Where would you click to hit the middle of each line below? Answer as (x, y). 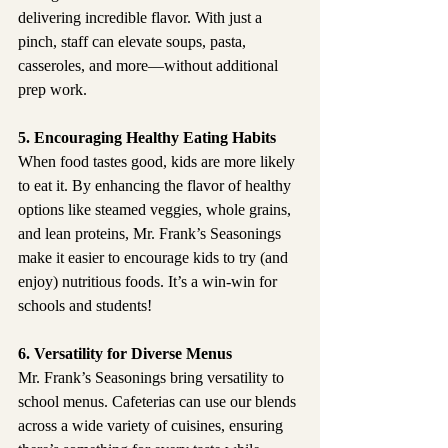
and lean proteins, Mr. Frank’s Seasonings (151, 234)
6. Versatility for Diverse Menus (125, 354)
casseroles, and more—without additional (150, 66)
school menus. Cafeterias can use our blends (159, 402)
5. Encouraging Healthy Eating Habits (147, 138)
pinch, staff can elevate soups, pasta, (134, 42)
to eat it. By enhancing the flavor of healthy (156, 186)
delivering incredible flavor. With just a (142, 18)
